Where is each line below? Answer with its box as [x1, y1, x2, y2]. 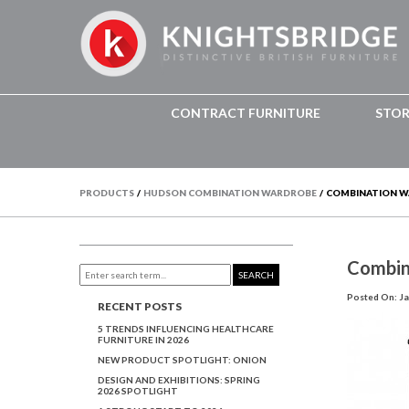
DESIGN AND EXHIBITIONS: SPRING [98, 373, 260, 385]
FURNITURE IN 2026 [98, 333, 189, 345]
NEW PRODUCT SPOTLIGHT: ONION [98, 353, 267, 365]
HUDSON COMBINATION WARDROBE [143, 187, 317, 198]
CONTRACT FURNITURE [170, 105, 320, 121]
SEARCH [238, 269, 275, 280]
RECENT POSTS [97, 299, 182, 312]
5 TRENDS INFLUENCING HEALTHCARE [98, 322, 274, 334]
